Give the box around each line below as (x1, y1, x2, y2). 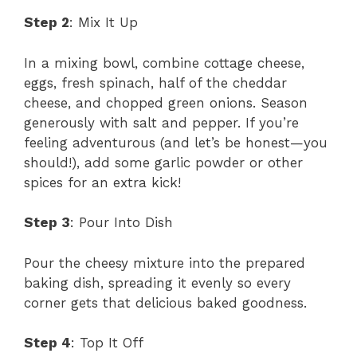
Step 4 (24, 335, 71, 351)
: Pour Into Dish (70, 214, 173, 231)
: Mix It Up (69, 14, 138, 31)
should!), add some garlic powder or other (24, 154, 303, 171)
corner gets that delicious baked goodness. (24, 294, 307, 311)
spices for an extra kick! (24, 174, 181, 190)
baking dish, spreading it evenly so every (24, 274, 291, 291)
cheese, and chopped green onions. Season (24, 94, 308, 111)
